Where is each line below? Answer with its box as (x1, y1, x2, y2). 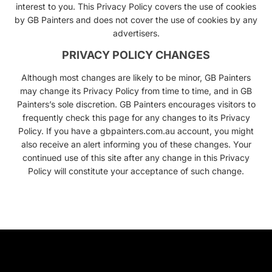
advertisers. (112, 27, 160, 38)
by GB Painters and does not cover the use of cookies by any (15, 14, 257, 25)
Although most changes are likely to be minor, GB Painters (21, 72, 251, 83)
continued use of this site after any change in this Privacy (22, 152, 250, 163)
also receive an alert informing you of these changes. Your (21, 139, 251, 150)
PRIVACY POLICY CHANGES (62, 49, 210, 62)
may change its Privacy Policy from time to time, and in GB (20, 86, 252, 97)
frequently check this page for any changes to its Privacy (22, 112, 250, 123)
